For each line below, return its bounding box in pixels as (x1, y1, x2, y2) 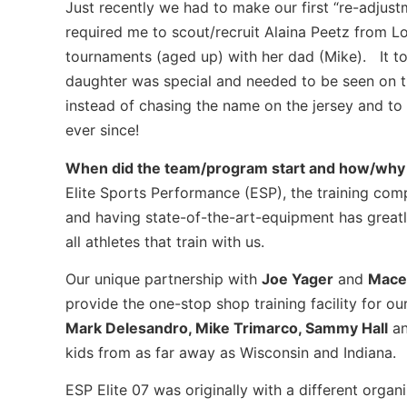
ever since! (65, 121, 139, 140)
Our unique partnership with (65, 270, 262, 289)
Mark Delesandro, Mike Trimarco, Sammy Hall (65, 319, 388, 338)
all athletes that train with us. (65, 232, 264, 251)
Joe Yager (262, 270, 333, 289)
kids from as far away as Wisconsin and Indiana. (65, 343, 396, 362)
